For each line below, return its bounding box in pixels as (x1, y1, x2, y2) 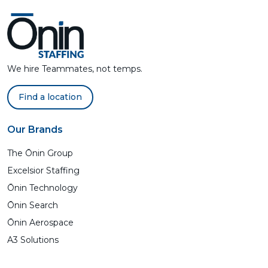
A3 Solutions (7, 234, 59, 245)
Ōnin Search (7, 200, 58, 211)
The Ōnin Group (7, 148, 73, 159)
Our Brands (7, 124, 63, 135)
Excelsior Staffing (7, 165, 80, 176)
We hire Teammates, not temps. (7, 63, 142, 74)
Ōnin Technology (7, 182, 78, 193)
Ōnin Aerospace (7, 217, 74, 228)
